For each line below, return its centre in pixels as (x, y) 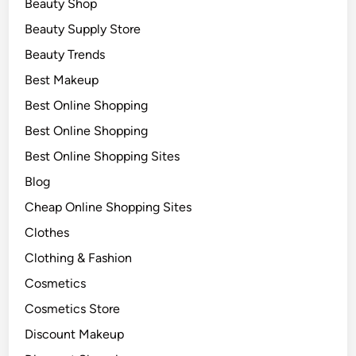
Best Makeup (62, 80)
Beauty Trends (65, 54)
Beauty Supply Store (83, 29)
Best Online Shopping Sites (103, 156)
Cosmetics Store (73, 309)
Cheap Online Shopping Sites (108, 207)
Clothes (47, 232)
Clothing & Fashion (79, 258)
